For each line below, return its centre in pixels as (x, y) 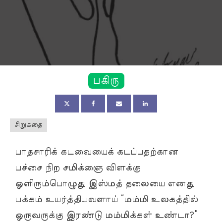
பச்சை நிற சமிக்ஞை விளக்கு (78, 168)
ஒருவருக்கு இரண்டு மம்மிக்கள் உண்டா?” (106, 215)
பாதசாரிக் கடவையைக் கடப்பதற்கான (96, 152)
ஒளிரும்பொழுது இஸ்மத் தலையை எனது (105, 184)
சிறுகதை (28, 125)
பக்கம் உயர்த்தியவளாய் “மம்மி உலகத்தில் (106, 199)
